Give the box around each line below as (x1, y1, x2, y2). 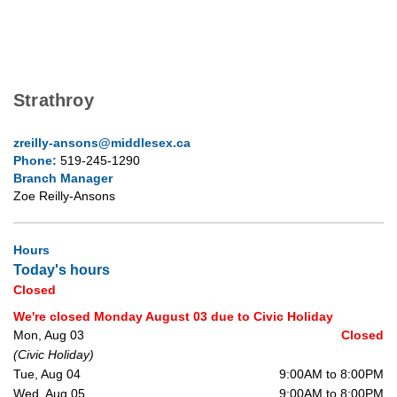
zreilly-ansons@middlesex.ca (13, 135, 191, 150)
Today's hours (13, 261, 110, 277)
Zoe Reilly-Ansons (13, 188, 115, 203)
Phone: (13, 152, 60, 167)
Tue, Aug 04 (13, 366, 81, 381)
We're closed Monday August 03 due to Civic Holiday (13, 308, 333, 323)
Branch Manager (13, 170, 113, 185)
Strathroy (13, 90, 94, 110)
